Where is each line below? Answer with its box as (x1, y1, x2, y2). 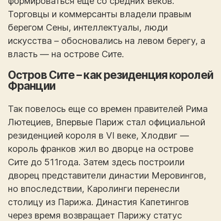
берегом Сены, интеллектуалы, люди (8, 22, 168, 33)
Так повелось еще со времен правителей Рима (8, 104, 208, 114)
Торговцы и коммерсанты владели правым (8, 9, 191, 19)
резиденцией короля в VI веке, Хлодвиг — (8, 130, 189, 141)
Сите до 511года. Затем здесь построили (8, 157, 184, 168)
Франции (8, 79, 55, 92)
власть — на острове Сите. (8, 49, 124, 59)
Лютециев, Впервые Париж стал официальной (8, 117, 205, 128)
